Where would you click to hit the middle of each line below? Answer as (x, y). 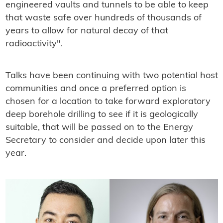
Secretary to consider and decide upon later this (105, 140)
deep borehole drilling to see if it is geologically (102, 114)
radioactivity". (34, 44)
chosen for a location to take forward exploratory (108, 102)
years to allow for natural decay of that (87, 31)
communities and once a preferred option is (96, 89)
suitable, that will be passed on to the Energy (99, 127)
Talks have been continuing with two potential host (111, 76)
